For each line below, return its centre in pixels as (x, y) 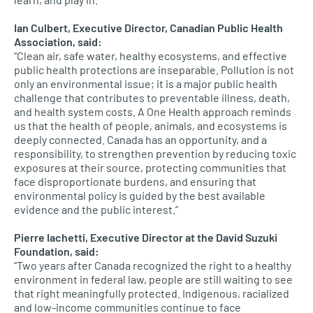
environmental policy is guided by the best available (140, 195)
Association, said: (58, 42)
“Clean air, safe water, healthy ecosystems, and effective (151, 56)
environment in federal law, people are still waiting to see (153, 279)
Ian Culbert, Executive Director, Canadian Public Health (148, 28)
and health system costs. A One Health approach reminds (153, 111)
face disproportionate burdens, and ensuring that (135, 181)
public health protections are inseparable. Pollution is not (154, 70)
